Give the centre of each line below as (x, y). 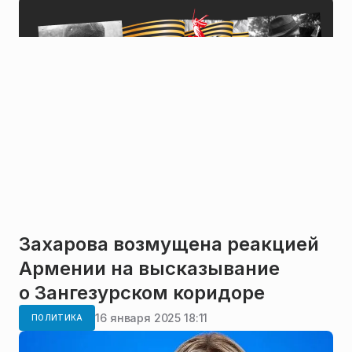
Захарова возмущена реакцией (169, 244)
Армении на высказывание (149, 269)
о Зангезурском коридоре (142, 293)
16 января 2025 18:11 (152, 317)
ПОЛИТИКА (57, 318)
